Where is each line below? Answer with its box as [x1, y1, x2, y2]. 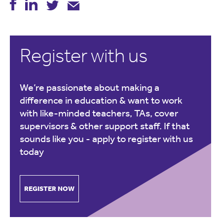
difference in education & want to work [20, 94, 183, 107]
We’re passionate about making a [20, 81, 159, 94]
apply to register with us [92, 133, 193, 145]
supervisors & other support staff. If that [20, 120, 190, 132]
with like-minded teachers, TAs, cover [20, 107, 178, 119]
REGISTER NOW [24, 184, 74, 193]
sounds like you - [20, 133, 92, 145]
